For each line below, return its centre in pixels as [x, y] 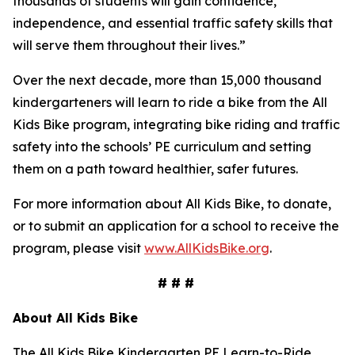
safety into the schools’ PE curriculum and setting [162, 147]
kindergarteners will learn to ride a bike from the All [170, 102]
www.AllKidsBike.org [207, 248]
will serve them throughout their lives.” [131, 45]
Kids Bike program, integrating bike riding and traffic [176, 124]
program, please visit [78, 248]
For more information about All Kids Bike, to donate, [172, 204]
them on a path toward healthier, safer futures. [157, 169]
